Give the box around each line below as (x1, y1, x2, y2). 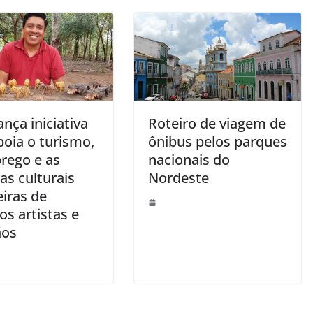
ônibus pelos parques (148, 131, 287, 151)
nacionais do (148, 150, 230, 169)
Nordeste (148, 168, 209, 187)
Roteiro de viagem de (148, 113, 286, 133)
